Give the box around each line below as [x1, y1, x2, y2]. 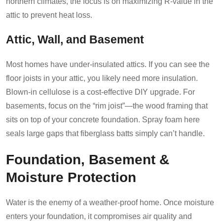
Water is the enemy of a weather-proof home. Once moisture [6, 198, 214, 207]
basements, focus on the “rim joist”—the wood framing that [6, 101, 208, 110]
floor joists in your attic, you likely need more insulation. [6, 74, 198, 82]
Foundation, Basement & [6, 151, 169, 167]
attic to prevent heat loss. [6, 10, 92, 19]
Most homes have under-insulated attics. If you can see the [6, 60, 210, 69]
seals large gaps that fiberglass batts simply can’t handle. [6, 129, 205, 138]
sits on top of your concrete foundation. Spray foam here [6, 115, 200, 124]
